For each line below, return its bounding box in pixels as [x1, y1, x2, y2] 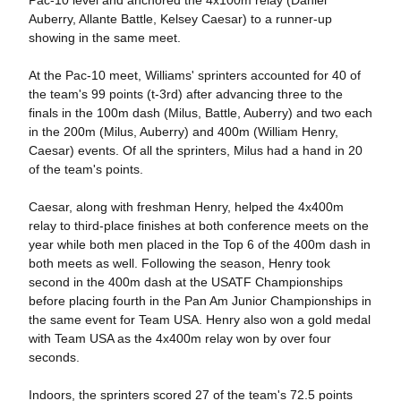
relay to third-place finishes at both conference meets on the [28, 218, 369, 234]
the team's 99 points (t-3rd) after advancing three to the [28, 87, 343, 102]
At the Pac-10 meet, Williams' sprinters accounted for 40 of [28, 68, 361, 83]
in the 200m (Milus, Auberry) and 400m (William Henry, [28, 124, 338, 140]
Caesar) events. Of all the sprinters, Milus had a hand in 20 [28, 143, 363, 158]
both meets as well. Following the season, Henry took [28, 256, 330, 271]
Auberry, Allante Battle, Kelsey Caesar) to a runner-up [28, 12, 332, 27]
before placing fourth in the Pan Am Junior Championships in [28, 294, 371, 309]
